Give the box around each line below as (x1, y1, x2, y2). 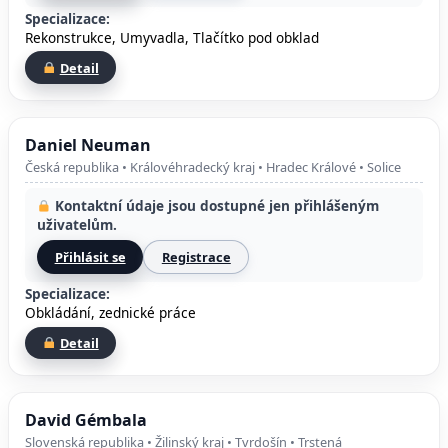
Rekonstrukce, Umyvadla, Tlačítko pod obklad (25, 27, 319, 47)
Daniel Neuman (25, 133, 151, 156)
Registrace (161, 248, 231, 267)
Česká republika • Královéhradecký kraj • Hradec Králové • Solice (25, 158, 401, 177)
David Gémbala (25, 408, 147, 431)
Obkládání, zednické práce (25, 302, 196, 322)
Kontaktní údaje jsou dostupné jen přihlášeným (50, 196, 379, 216)
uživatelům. (37, 215, 117, 235)
